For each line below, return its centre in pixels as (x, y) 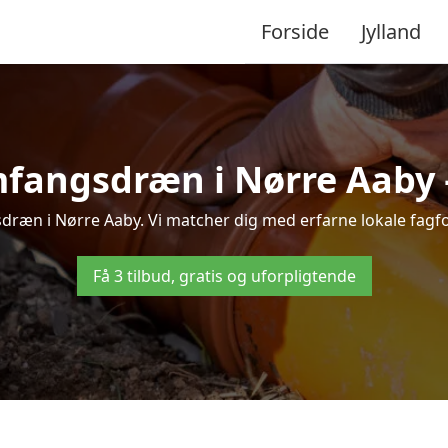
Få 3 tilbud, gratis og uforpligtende (224, 276)
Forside (295, 31)
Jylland (391, 31)
